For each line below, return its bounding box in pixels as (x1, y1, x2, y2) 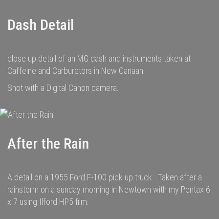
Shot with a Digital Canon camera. (7, 83, 119, 93)
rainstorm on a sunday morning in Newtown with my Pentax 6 (7, 184, 210, 195)
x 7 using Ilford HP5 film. (7, 197, 89, 207)
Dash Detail (7, 16, 74, 33)
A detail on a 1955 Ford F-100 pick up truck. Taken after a (7, 172, 202, 182)
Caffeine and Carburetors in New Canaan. (7, 66, 145, 76)
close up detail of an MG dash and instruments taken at (7, 53, 191, 64)
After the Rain (7, 135, 89, 152)
